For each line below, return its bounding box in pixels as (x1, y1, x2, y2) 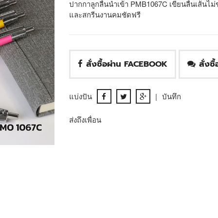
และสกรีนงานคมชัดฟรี (69, 9, 141, 20)
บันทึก (162, 91, 181, 102)
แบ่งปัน (69, 91, 92, 102)
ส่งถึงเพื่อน (69, 114, 101, 125)
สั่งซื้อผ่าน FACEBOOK (86, 58, 167, 71)
